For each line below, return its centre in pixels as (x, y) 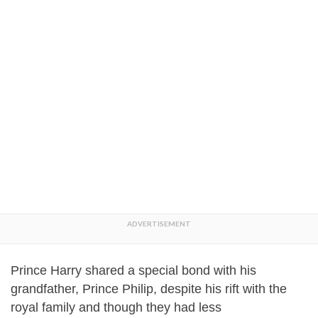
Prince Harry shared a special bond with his (133, 270)
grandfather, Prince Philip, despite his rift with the (149, 289)
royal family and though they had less (116, 307)
